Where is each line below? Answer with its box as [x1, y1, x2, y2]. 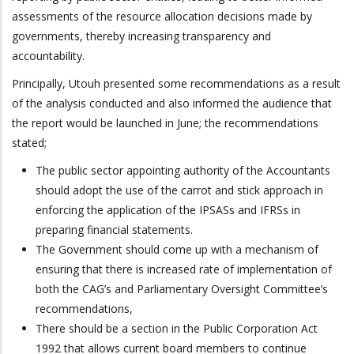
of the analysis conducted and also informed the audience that [12, 96, 332, 111]
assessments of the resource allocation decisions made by [12, 9, 312, 24]
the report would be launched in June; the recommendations [12, 115, 318, 131]
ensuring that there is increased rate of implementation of [36, 262, 332, 277]
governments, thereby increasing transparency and [12, 28, 271, 44]
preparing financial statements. [36, 222, 193, 238]
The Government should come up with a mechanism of [36, 242, 318, 258]
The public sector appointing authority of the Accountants [36, 163, 330, 179]
